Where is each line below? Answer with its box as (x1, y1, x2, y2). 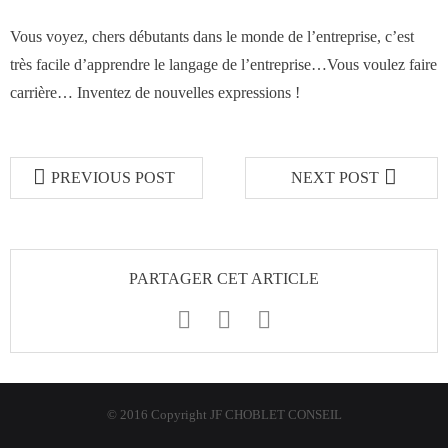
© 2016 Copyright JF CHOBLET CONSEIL (106, 407, 342, 422)
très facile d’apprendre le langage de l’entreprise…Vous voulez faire (10, 56, 437, 73)
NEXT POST (291, 169, 380, 186)
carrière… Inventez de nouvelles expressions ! (10, 84, 300, 101)
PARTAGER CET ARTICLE (129, 270, 319, 287)
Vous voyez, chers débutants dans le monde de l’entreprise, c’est (10, 28, 414, 45)
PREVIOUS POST (50, 169, 175, 186)
